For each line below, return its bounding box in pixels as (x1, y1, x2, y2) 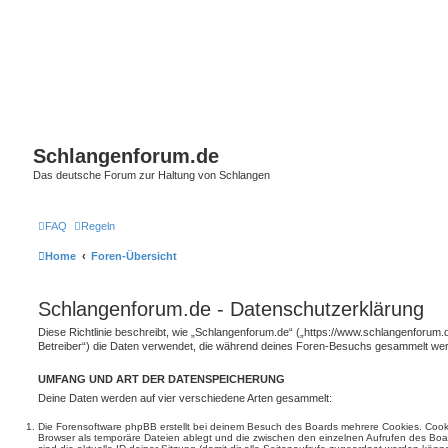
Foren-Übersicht (91, 249, 177, 262)
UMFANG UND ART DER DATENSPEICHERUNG (38, 372, 285, 385)
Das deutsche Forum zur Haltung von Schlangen (33, 169, 270, 181)
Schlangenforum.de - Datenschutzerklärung (38, 297, 424, 320)
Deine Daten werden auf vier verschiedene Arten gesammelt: (38, 391, 332, 404)
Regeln (81, 219, 115, 232)
